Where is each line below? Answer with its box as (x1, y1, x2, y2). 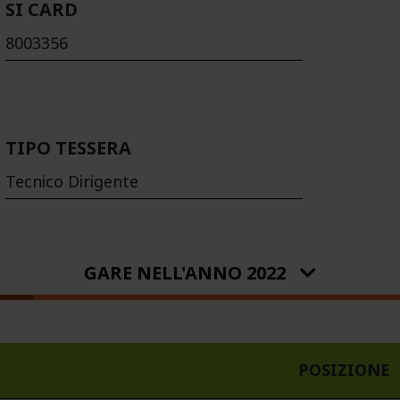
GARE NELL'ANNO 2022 (84, 260, 286, 287)
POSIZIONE (298, 358, 390, 382)
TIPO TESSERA (5, 136, 131, 162)
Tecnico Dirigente (5, 171, 138, 195)
